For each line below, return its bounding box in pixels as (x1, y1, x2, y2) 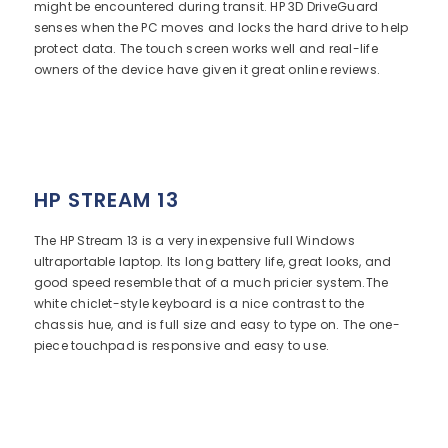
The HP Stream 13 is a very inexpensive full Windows (33, 232, 355, 249)
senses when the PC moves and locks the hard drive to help (33, 19, 409, 36)
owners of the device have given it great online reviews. (33, 61, 381, 78)
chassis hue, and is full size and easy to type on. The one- (33, 316, 400, 333)
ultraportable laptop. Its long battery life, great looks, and (33, 253, 392, 270)
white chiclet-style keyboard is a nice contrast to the (33, 295, 365, 312)
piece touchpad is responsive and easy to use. (33, 337, 330, 354)
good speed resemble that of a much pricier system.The (33, 274, 389, 291)
